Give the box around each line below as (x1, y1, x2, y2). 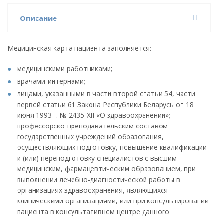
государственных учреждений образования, (17, 132, 163, 141)
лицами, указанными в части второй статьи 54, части (17, 89, 195, 98)
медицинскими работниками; (17, 64, 112, 73)
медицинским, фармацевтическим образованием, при (17, 164, 196, 173)
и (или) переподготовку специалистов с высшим (17, 153, 177, 163)
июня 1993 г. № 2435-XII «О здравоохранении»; (17, 110, 170, 120)
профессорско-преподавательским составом (17, 121, 168, 130)
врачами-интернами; (17, 76, 85, 86)
